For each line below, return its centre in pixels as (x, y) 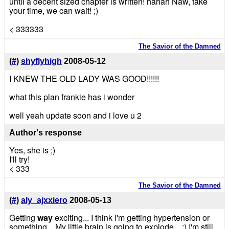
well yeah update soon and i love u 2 (75, 115)
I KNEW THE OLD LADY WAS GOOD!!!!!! (84, 78)
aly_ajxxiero (44, 200)
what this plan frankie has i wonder (72, 97)
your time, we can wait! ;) (53, 11)
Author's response (45, 132)
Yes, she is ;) (32, 150)
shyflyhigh (41, 61)
